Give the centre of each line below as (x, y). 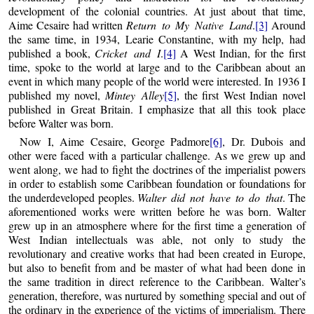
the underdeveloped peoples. (73, 197)
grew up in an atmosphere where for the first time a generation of (157, 225)
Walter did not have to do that (210, 197)
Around (287, 25)
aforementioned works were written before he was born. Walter (157, 211)
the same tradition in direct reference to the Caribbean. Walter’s (157, 281)
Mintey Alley (135, 95)
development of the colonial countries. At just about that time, (157, 11)
